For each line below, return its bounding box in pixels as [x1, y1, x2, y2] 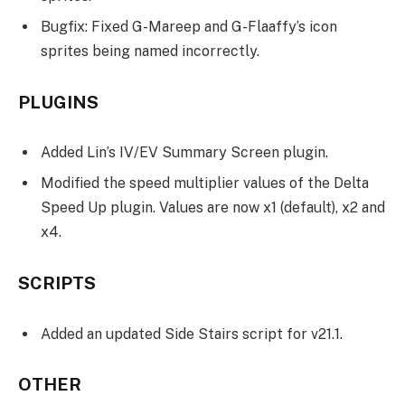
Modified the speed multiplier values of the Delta [41, 174, 369, 193]
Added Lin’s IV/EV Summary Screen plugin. [41, 144, 328, 162]
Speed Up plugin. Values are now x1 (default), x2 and [41, 199, 385, 217]
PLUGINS [18, 91, 99, 112]
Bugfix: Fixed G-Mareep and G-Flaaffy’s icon [41, 17, 337, 35]
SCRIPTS [18, 272, 96, 293]
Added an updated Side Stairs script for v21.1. [41, 325, 343, 343]
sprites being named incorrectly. [41, 42, 259, 60]
